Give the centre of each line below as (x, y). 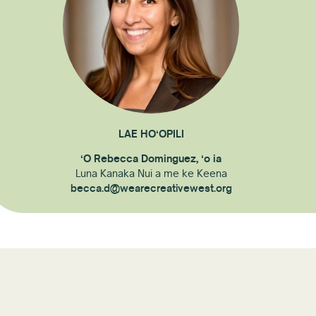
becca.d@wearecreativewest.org (151, 188)
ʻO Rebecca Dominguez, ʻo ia (151, 159)
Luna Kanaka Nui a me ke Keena (151, 174)
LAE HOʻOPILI (151, 134)
